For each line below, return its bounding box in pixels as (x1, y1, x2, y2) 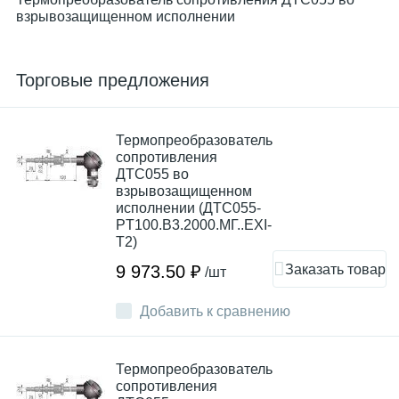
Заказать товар (285, 261, 386, 277)
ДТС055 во (116, 167, 189, 182)
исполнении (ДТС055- (116, 200, 261, 216)
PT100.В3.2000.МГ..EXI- (116, 217, 272, 232)
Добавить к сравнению (140, 304, 290, 319)
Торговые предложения (16, 70, 209, 90)
